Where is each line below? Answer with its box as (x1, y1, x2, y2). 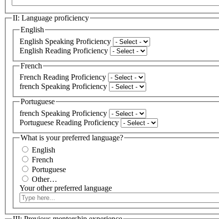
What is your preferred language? (21, 133, 123, 142)
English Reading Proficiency (20, 46, 108, 55)
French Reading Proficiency (20, 73, 106, 82)
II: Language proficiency (13, 14, 89, 22)
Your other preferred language (20, 184, 112, 193)
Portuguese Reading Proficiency (20, 118, 119, 127)
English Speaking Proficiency (20, 37, 111, 45)
